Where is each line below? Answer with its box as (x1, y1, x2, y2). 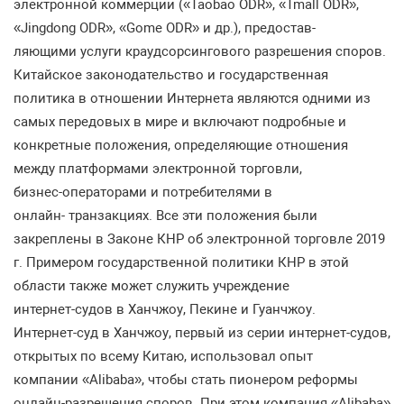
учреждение (213, 278, 289, 294)
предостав (244, 20, 312, 36)
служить (156, 278, 213, 294)
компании (14, 372, 82, 388)
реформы (298, 372, 358, 388)
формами (88, 161, 149, 177)
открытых (14, 348, 77, 364)
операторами (62, 184, 147, 200)
